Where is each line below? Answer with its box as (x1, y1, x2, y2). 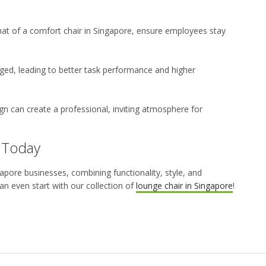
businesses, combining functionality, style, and (22, 166, 202, 178)
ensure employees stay (137, 24, 226, 36)
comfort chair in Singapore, (30, 24, 134, 36)
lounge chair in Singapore (136, 179, 233, 191)
